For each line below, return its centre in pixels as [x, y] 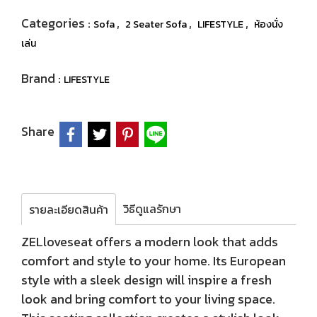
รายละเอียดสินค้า [69, 209]
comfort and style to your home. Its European [154, 261]
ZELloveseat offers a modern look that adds [150, 242]
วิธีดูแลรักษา [152, 209]
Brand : [42, 78]
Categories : [57, 23]
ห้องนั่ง [269, 24]
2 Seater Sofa [157, 24]
